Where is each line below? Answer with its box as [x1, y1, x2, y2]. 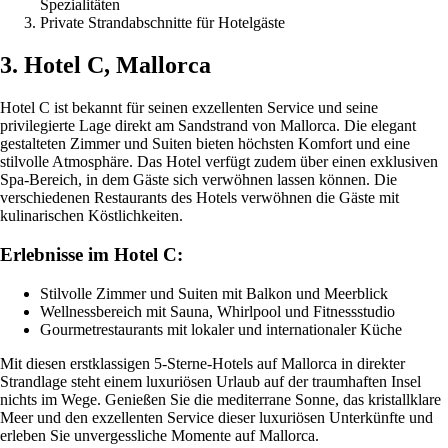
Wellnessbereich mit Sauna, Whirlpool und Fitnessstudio [40, 302, 395, 320]
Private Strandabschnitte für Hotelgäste [40, 14, 285, 32]
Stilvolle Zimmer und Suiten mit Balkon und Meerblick [40, 284, 388, 302]
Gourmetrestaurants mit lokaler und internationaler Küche [40, 320, 402, 338]
